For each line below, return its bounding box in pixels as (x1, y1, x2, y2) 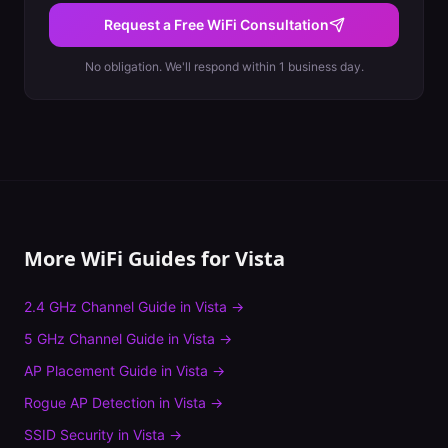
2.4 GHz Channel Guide (24, 298, 176, 315)
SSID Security (24, 426, 114, 443)
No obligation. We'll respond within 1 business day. (84, 59, 364, 74)
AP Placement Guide (24, 362, 157, 379)
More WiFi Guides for (24, 245, 235, 272)
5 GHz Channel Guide (24, 330, 164, 347)
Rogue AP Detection (24, 394, 155, 411)
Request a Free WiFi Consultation (103, 16, 329, 33)
